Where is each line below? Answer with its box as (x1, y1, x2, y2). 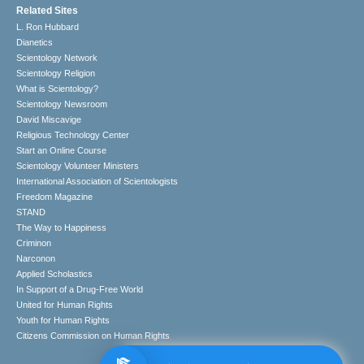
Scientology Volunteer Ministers (16, 161, 140, 171)
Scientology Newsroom (16, 99, 108, 110)
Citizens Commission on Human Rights (16, 331, 171, 341)
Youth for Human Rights (16, 315, 110, 326)
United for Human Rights (16, 300, 114, 310)
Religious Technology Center (16, 130, 130, 141)
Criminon (16, 238, 52, 249)
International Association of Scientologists (16, 176, 179, 187)
